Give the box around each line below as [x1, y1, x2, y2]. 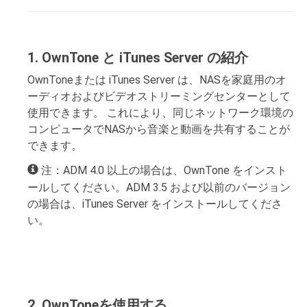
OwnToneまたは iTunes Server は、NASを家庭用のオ [27, 73, 286, 86]
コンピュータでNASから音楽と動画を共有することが [27, 123, 290, 136]
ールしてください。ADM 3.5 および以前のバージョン [27, 181, 291, 194]
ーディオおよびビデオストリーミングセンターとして [27, 90, 291, 103]
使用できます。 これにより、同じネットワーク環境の [27, 106, 293, 119]
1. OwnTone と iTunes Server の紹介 [27, 50, 248, 66]
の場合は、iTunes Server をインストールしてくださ [27, 197, 282, 210]
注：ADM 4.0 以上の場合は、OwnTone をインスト [41, 164, 287, 177]
